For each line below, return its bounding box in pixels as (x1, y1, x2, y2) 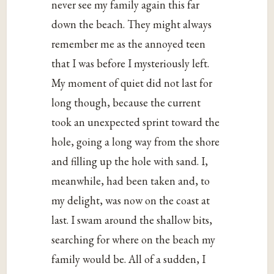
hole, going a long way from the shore (51, 135, 220, 149)
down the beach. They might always (51, 17, 212, 32)
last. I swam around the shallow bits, (51, 213, 213, 228)
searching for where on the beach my (51, 232, 216, 247)
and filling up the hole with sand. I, (51, 154, 209, 169)
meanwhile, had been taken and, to (51, 174, 210, 188)
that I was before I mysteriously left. (51, 56, 210, 71)
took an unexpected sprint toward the (51, 115, 220, 130)
